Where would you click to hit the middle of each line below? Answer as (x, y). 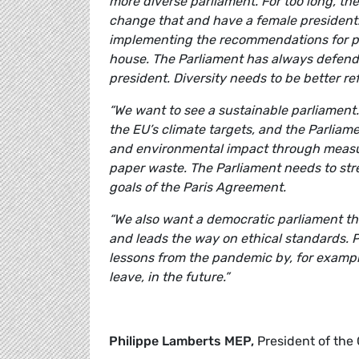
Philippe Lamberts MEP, (182, 341)
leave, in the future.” (169, 277)
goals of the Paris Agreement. (198, 188)
